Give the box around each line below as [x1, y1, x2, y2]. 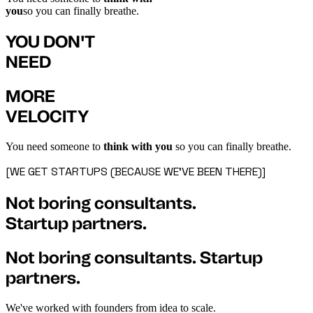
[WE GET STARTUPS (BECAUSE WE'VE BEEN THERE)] [6, 164, 265, 180]
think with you [103, 140, 173, 153]
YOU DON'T [6, 31, 95, 52]
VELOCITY [6, 106, 89, 127]
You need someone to [6, 140, 103, 153]
